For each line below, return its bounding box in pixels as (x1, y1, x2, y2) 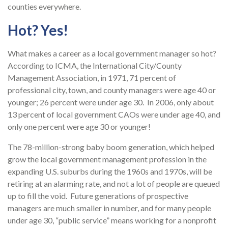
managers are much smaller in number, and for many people (8, 203, 211, 213)
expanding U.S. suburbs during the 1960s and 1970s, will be (8, 166, 212, 177)
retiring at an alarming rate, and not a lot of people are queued (8, 179, 220, 189)
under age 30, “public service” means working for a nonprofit (8, 215, 216, 225)
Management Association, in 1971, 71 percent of (8, 73, 176, 83)
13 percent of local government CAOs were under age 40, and (8, 109, 220, 120)
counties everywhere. (8, 2, 81, 12)
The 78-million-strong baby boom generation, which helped (8, 142, 214, 152)
